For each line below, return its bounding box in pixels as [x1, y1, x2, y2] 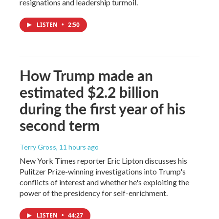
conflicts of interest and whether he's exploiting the [20, 177, 189, 187]
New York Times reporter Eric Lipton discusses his [20, 155, 187, 165]
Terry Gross [20, 142, 56, 151]
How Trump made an [20, 65, 153, 86]
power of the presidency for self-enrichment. [20, 188, 168, 197]
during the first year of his [20, 98, 185, 119]
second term [20, 114, 100, 135]
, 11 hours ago [56, 142, 99, 151]
